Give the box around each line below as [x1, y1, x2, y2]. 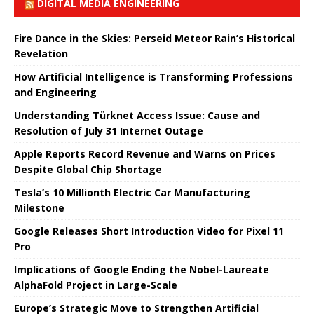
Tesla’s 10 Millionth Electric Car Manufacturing [14, 185, 250, 199]
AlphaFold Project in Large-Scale [14, 278, 177, 292]
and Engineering [14, 85, 97, 99]
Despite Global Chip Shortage [14, 162, 162, 176]
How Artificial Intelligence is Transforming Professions [14, 69, 293, 83]
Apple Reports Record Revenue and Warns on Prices [14, 146, 275, 161]
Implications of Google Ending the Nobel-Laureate [14, 262, 269, 276]
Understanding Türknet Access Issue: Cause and [14, 108, 260, 122]
